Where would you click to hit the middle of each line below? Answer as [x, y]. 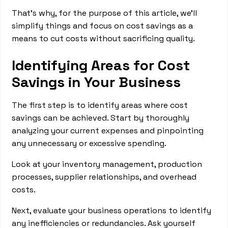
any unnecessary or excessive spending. [90, 143]
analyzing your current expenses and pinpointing [108, 131]
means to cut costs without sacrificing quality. [104, 38]
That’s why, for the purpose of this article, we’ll [105, 13]
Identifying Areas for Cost [101, 65]
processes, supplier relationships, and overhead [104, 177]
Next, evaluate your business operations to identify [112, 210]
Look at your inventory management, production [107, 164]
